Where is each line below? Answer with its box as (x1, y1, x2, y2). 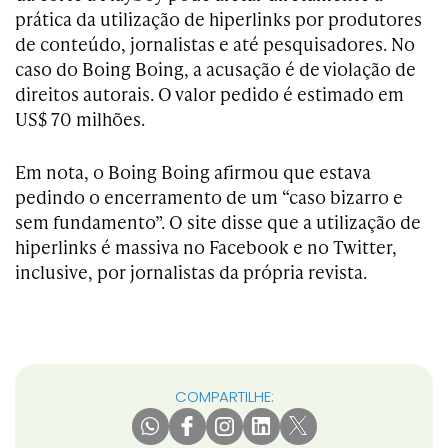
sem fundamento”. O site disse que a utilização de (15, 208, 421, 234)
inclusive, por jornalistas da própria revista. (15, 258, 367, 284)
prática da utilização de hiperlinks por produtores (15, 5, 422, 31)
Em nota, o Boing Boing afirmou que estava (15, 158, 371, 184)
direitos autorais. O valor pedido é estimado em (15, 80, 404, 106)
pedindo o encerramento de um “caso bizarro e (15, 183, 403, 209)
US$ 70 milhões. (15, 105, 145, 131)
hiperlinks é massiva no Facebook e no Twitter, (15, 233, 397, 259)
